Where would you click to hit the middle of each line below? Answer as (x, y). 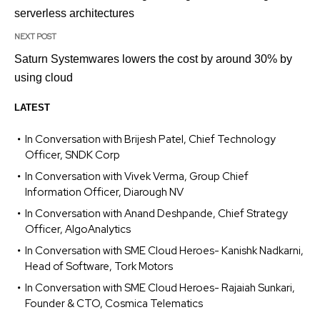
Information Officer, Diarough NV (104, 192)
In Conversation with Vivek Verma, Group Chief (137, 177)
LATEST (32, 108)
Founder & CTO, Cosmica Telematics (114, 304)
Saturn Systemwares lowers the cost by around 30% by (153, 59)
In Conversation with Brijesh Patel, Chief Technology (150, 140)
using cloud (44, 78)
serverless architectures (74, 14)
